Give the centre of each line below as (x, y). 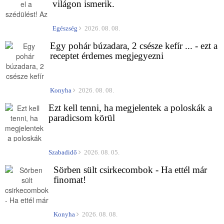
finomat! (70, 179)
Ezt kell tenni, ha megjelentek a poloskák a (130, 107)
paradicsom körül (82, 117)
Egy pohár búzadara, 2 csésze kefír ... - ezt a (134, 45)
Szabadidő (63, 152)
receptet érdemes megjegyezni (107, 55)
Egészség (65, 28)
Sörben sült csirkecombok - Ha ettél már (130, 169)
